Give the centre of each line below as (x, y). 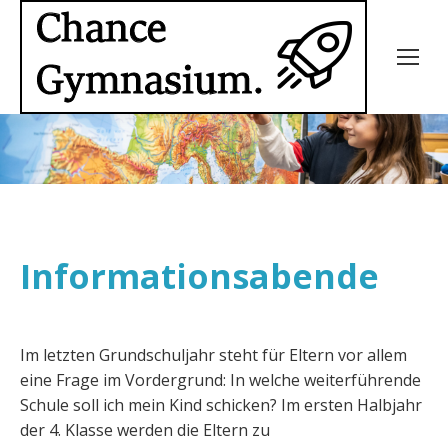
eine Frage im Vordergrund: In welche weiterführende (220, 380)
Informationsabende (199, 276)
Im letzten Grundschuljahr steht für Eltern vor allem (213, 355)
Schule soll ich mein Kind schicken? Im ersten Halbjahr (221, 405)
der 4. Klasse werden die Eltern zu (145, 430)
